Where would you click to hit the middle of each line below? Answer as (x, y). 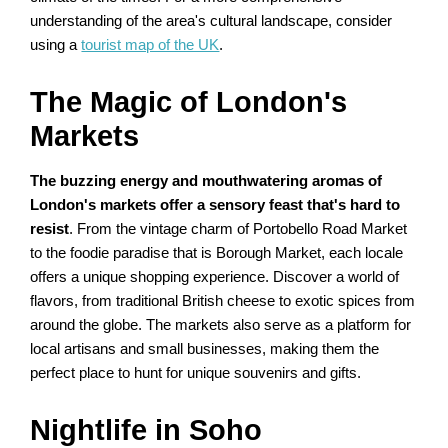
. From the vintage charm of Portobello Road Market (238, 229)
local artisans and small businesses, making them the (205, 349)
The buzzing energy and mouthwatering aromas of (206, 181)
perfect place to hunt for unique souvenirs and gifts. (196, 373)
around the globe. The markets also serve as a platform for (221, 325)
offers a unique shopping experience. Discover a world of (215, 277)
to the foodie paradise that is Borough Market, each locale (217, 253)
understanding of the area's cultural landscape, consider (211, 21)
